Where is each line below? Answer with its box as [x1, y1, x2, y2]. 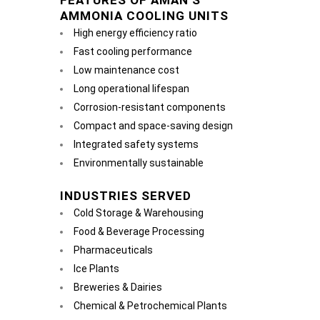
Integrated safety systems [74, 139, 199, 150]
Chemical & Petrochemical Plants [74, 300, 227, 311]
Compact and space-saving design [74, 120, 233, 131]
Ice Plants [74, 263, 119, 274]
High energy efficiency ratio [74, 27, 197, 39]
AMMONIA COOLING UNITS [60, 9, 229, 23]
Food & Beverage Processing [74, 226, 204, 237]
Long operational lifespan [74, 83, 189, 94]
